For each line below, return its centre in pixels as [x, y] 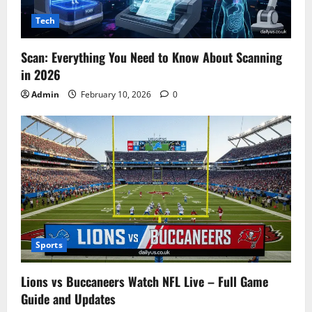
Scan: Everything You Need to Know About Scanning [151, 57]
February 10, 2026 [116, 94]
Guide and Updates [68, 299]
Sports [49, 245]
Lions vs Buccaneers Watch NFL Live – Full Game [145, 282]
